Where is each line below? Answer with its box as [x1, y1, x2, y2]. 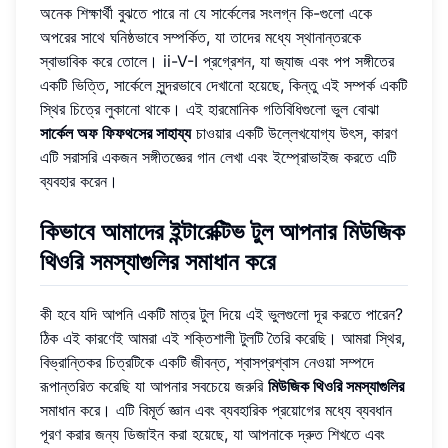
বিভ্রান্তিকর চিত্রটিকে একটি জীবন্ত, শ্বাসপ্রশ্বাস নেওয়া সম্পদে [40, 351, 374, 372]
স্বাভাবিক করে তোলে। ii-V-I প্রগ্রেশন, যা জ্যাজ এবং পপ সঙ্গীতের [40, 51, 394, 72]
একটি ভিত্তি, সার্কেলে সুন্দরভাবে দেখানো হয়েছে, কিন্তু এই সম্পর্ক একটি [40, 75, 407, 96]
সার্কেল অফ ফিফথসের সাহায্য [40, 123, 191, 144]
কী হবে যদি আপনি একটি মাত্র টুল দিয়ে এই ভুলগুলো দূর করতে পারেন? [40, 303, 403, 324]
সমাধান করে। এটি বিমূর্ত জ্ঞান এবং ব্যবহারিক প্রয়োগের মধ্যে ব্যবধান [40, 399, 392, 420]
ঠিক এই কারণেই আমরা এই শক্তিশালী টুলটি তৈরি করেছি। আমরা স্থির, [40, 327, 405, 348]
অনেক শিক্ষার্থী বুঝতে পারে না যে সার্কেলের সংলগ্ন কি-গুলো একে [40, 3, 372, 24]
